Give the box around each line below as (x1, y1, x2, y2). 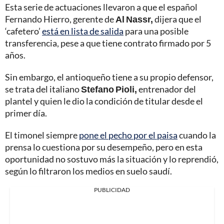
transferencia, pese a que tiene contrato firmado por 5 (5, 37, 211, 49)
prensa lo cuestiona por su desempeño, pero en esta (5, 141, 202, 153)
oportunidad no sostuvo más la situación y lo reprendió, (5, 153, 218, 165)
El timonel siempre (5, 129, 79, 141)
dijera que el (153, 13, 201, 25)
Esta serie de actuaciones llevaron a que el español (5, 1, 197, 13)
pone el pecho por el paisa (79, 129, 177, 141)
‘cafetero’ (5, 25, 42, 37)
